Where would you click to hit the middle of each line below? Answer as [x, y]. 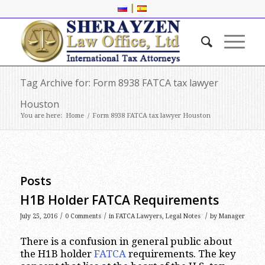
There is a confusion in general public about [126, 242]
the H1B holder [57, 254]
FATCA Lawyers [139, 216]
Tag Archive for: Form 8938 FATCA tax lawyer [119, 83]
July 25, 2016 [38, 216]
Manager [232, 216]
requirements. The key [181, 254]
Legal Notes [183, 216]
